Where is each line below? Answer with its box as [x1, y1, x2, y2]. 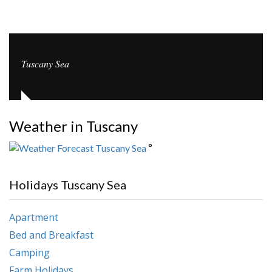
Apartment [9, 210, 58, 224]
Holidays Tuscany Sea [9, 177, 126, 192]
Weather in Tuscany [9, 117, 138, 135]
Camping [9, 245, 50, 259]
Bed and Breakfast [9, 228, 93, 242]
